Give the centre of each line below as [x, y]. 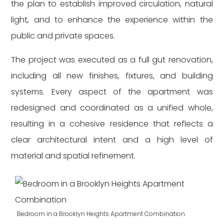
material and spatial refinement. [73, 156]
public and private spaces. [63, 36]
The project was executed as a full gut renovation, [112, 60]
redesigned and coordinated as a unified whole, [112, 108]
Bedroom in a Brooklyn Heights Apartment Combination [101, 214]
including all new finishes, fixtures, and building [112, 76]
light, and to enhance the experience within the [112, 20]
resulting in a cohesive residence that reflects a [112, 124]
